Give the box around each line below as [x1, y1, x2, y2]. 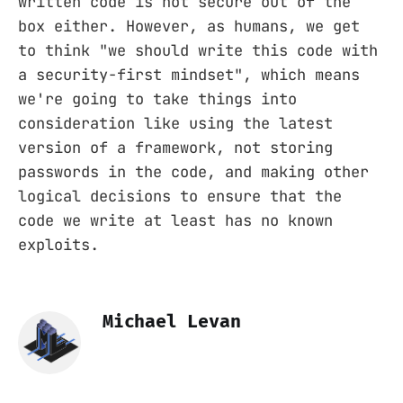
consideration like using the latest [18, 113, 333, 134]
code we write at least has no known [18, 210, 333, 231]
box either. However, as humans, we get [18, 16, 360, 37]
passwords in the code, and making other [18, 162, 369, 183]
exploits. [18, 235, 99, 255]
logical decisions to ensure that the [18, 186, 342, 207]
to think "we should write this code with [18, 40, 378, 61]
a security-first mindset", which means [18, 65, 360, 85]
